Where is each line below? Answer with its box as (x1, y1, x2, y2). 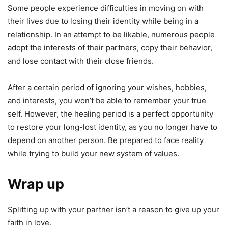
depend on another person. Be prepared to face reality (8, 135, 204, 146)
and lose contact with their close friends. (8, 56, 154, 66)
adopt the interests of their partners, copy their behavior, (8, 43, 212, 53)
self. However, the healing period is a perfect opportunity (8, 109, 213, 119)
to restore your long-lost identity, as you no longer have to (8, 122, 217, 132)
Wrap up (8, 176, 64, 193)
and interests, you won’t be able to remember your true (8, 96, 206, 106)
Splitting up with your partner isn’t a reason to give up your (8, 205, 219, 215)
